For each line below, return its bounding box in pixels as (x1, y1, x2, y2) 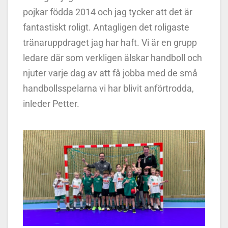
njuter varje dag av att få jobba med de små (23, 67, 197, 78)
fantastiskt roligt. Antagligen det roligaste (23, 21, 189, 33)
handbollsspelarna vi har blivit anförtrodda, (23, 82, 194, 94)
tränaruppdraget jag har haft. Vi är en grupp (23, 37, 197, 48)
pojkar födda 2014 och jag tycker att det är (23, 6, 192, 17)
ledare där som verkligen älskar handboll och (23, 52, 202, 63)
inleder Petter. (23, 98, 79, 109)
